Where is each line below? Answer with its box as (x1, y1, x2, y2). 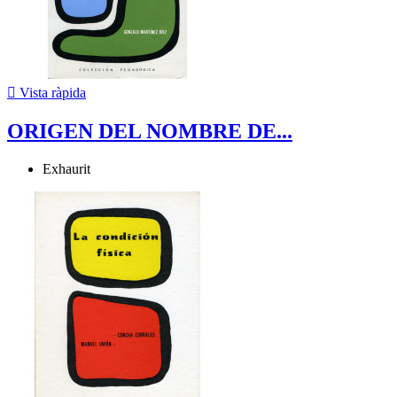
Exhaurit (43, 160, 90, 176)
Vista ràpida (16, 84, 86, 100)
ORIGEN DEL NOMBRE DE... (7, 119, 292, 143)
